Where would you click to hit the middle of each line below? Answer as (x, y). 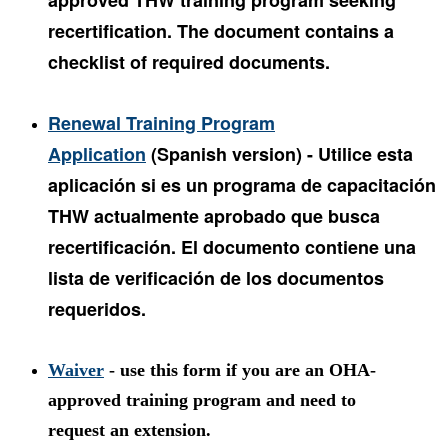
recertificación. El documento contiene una (232, 247)
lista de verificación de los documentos (216, 278)
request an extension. (132, 430)
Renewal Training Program (161, 123)
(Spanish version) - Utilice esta (279, 154)
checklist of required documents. (191, 62)
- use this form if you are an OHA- (240, 370)
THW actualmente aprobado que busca (214, 216)
